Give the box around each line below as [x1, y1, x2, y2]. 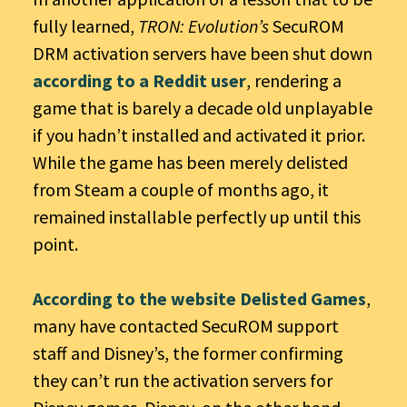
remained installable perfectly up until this [33, 204, 361, 228]
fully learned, [33, 14, 138, 37]
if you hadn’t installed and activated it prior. [33, 123, 365, 146]
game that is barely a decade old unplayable [33, 95, 372, 119]
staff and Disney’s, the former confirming [33, 341, 343, 364]
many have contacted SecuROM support [33, 313, 339, 337]
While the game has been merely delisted [33, 150, 348, 174]
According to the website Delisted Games [33, 286, 366, 310]
